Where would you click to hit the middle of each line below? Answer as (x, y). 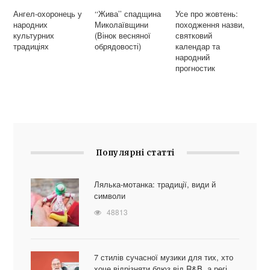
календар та (198, 46)
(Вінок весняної (122, 35)
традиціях (31, 46)
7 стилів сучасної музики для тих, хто (163, 257)
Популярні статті (135, 153)
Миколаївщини (121, 24)
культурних (34, 35)
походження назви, (210, 24)
